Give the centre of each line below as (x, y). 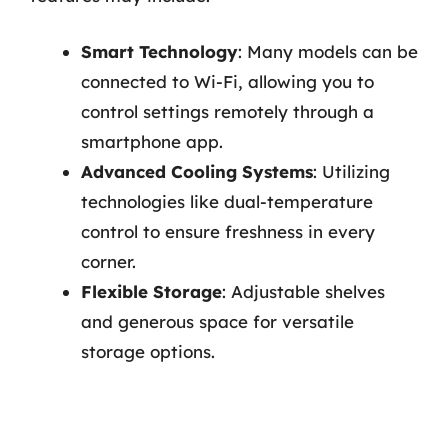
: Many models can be (328, 51)
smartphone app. (152, 141)
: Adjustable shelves (303, 291)
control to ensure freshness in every (228, 231)
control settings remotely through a (227, 111)
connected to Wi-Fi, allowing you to (227, 81)
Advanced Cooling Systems (197, 171)
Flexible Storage (151, 291)
